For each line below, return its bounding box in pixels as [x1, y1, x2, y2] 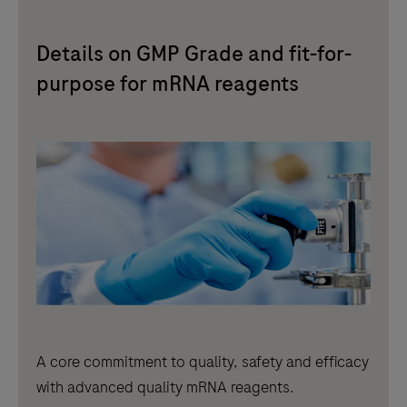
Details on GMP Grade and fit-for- [36, 39, 352, 69]
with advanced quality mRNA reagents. [36, 375, 294, 398]
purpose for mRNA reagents [36, 69, 299, 99]
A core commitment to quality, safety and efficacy [36, 350, 369, 372]
